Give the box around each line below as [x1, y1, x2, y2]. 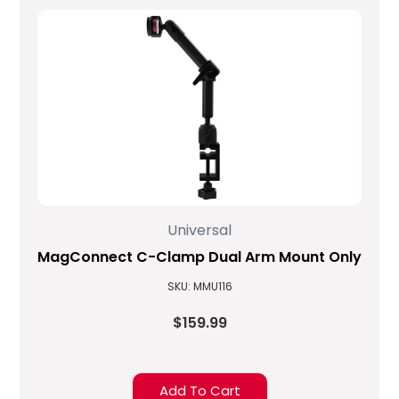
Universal [167, 220, 232, 241]
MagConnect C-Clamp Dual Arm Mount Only [37, 247, 362, 268]
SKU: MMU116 [167, 279, 232, 295]
